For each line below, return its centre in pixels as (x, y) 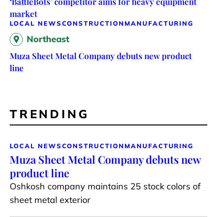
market (23, 13)
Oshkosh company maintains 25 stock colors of (105, 186)
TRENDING (50, 114)
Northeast (48, 39)
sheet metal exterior (50, 200)
